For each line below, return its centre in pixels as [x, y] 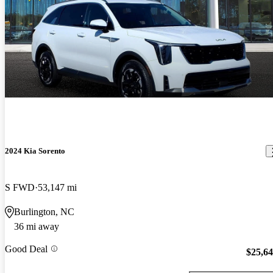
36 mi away [37, 226]
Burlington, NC [44, 211]
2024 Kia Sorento [35, 151]
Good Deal [26, 249]
